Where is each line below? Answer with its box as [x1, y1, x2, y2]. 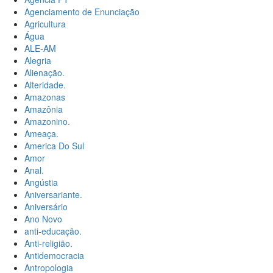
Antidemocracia [24, 249, 84, 262]
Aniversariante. [24, 188, 82, 201]
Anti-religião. [24, 237, 73, 250]
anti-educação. [24, 225, 82, 238]
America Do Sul [24, 140, 84, 152]
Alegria [24, 54, 51, 67]
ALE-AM [24, 42, 56, 55]
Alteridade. [24, 79, 66, 91]
